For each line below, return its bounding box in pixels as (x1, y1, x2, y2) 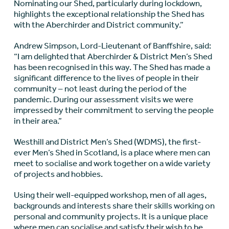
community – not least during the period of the (13, 83, 187, 94)
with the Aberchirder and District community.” (13, 19, 184, 30)
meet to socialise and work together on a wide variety (13, 158, 211, 169)
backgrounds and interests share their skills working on (13, 200, 215, 211)
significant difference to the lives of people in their (13, 73, 199, 83)
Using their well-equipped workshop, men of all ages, (13, 190, 207, 200)
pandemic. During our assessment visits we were (13, 94, 193, 105)
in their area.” (13, 116, 62, 126)
